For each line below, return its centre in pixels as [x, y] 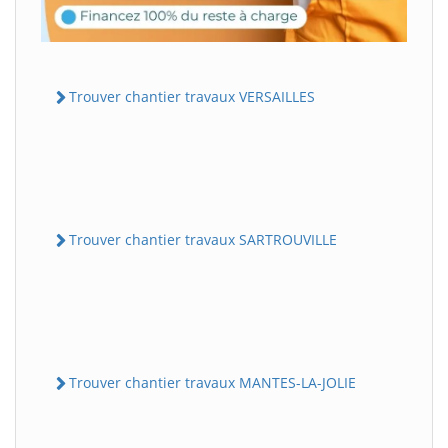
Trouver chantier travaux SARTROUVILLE [203, 239]
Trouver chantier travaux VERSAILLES [192, 96]
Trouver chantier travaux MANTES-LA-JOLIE [212, 383]
